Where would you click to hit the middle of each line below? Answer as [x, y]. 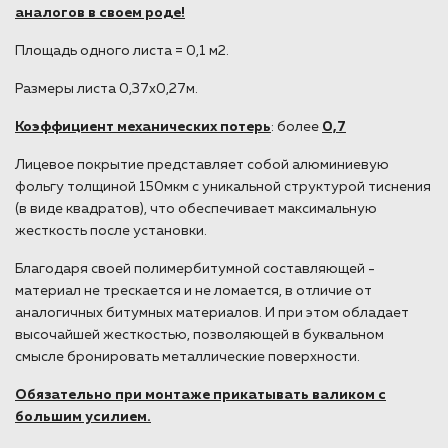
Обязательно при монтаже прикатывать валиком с [200, 394]
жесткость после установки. [111, 230]
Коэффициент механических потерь [143, 126]
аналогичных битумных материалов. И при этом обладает [212, 312]
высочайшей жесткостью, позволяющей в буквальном [199, 334]
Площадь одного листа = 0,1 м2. [122, 50]
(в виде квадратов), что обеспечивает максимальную [196, 208]
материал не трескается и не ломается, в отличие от [193, 290]
